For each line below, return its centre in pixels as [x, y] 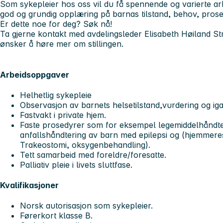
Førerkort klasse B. [56, 216]
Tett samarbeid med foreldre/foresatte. [93, 155]
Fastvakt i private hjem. [63, 115]
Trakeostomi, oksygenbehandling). [85, 145]
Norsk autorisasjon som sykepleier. [86, 206]
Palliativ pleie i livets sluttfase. [76, 165]
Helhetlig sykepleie [56, 95]
